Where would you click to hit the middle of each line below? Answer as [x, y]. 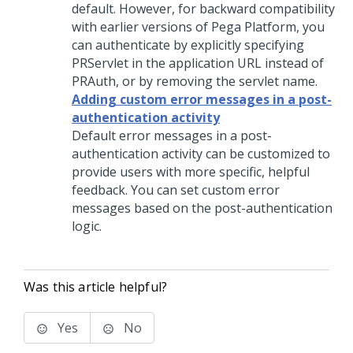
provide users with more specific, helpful [191, 172]
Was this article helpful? [95, 287]
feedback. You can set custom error [176, 190]
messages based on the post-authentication [202, 208]
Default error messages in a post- [172, 136]
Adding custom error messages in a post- [202, 99]
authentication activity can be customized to [201, 154]
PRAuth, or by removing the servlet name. [195, 81]
